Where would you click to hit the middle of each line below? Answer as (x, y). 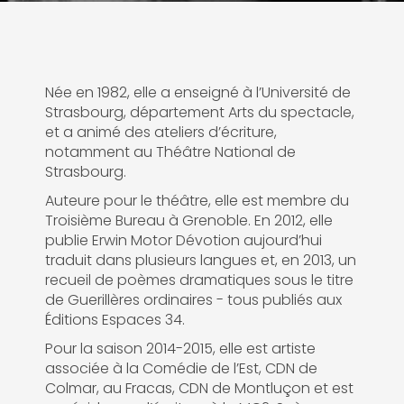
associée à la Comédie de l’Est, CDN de (181, 368)
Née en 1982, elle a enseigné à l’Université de (198, 92)
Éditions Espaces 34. (115, 320)
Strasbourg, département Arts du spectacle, (200, 112)
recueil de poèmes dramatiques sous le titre (199, 280)
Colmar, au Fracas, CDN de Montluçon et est (199, 388)
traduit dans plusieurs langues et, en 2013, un (201, 260)
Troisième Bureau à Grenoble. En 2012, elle (189, 220)
